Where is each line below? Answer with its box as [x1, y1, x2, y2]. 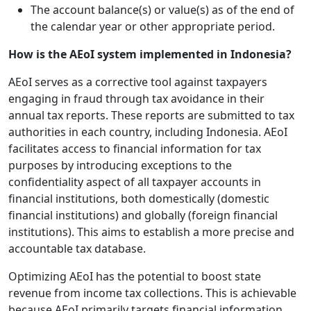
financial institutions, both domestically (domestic [8, 191, 269, 206]
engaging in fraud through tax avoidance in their [8, 91, 264, 106]
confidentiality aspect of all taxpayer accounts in [8, 174, 261, 190]
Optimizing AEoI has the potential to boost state [8, 269, 261, 284]
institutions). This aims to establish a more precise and [8, 224, 294, 239]
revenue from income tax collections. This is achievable [8, 285, 296, 301]
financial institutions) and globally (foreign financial [8, 208, 278, 223]
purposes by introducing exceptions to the [8, 158, 232, 173]
